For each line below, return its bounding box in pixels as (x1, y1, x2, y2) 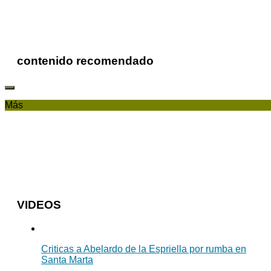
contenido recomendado (17, 54, 154, 68)
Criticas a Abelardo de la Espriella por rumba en (41, 243, 246, 254)
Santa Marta (41, 254, 93, 265)
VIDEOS (17, 198, 61, 211)
